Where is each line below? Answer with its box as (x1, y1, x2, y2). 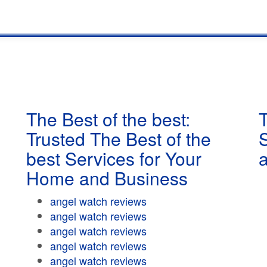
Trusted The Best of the (26, 126, 211, 151)
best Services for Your (26, 145, 201, 171)
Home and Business (26, 165, 188, 191)
